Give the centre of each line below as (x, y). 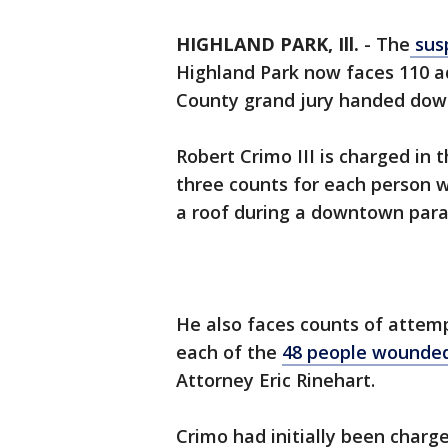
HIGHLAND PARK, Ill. (267, 44)
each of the (229, 352)
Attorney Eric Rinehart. (275, 380)
